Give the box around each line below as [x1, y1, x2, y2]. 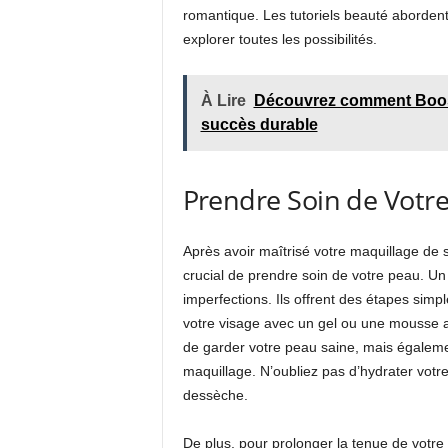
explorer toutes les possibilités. [182, 31, 377, 47]
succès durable [200, 116, 318, 133]
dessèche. [182, 387, 248, 403]
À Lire [200, 92, 246, 109]
